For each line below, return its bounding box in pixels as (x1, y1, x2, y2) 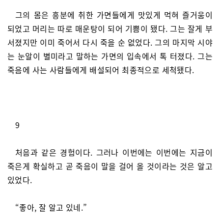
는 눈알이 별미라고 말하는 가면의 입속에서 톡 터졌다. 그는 (7, 50, 213, 62)
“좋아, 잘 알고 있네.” (15, 201, 87, 213)
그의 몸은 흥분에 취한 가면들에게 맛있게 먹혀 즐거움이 (15, 9, 213, 21)
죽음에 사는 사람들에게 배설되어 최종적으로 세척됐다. (7, 64, 194, 76)
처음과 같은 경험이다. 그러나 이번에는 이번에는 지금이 (15, 146, 213, 158)
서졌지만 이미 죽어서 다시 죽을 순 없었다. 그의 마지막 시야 (7, 36, 213, 48)
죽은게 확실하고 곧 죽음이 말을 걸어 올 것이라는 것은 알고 (7, 160, 213, 172)
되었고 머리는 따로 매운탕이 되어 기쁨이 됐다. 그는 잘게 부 (7, 23, 213, 34)
